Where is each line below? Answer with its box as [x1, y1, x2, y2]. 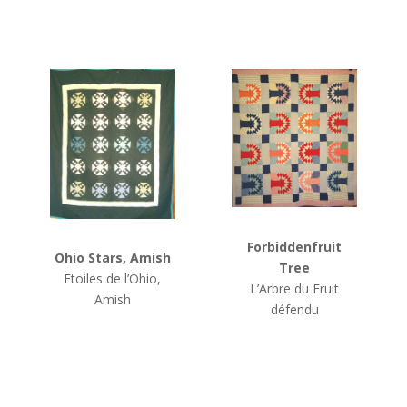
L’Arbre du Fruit [250, 279, 340, 297]
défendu [270, 300, 319, 318]
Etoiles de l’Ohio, [64, 270, 162, 288]
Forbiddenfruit [247, 237, 342, 255]
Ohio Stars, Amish [54, 249, 171, 267]
